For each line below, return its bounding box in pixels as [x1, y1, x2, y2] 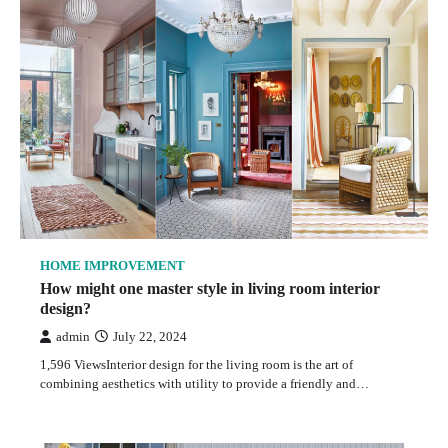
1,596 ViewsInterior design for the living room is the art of [40, 356, 353, 372]
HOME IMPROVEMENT [40, 258, 185, 273]
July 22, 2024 [113, 329, 187, 344]
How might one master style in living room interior [40, 279, 380, 297]
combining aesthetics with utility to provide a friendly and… [40, 375, 369, 391]
